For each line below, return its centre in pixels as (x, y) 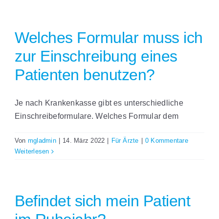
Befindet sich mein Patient (103, 201)
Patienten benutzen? (85, 75)
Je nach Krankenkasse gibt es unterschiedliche (99, 103)
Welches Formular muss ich (109, 38)
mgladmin (42, 141)
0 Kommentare (166, 141)
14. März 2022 (84, 141)
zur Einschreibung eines (96, 56)
